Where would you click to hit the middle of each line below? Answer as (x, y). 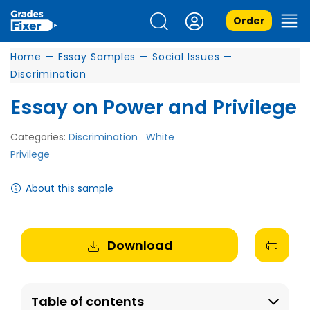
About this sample (70, 188)
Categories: (39, 137)
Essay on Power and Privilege (154, 108)
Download (140, 245)
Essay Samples (97, 57)
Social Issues (186, 57)
